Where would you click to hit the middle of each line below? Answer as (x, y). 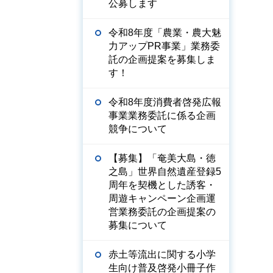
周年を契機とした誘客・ (162, 185)
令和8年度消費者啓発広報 (165, 102)
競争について (138, 129)
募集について (138, 225)
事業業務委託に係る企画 (162, 115)
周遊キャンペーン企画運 (162, 198)
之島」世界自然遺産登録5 (165, 172)
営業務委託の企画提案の (162, 212)
